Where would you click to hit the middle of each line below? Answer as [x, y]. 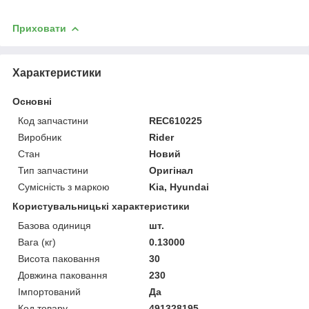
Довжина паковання [63, 275]
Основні [32, 101]
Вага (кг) [37, 242]
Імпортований [49, 291]
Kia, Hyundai [179, 187]
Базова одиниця [54, 225]
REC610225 [176, 120]
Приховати [39, 28]
